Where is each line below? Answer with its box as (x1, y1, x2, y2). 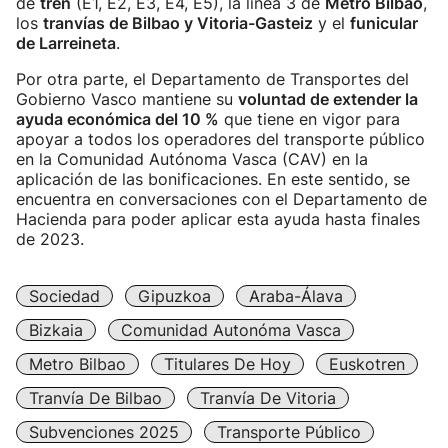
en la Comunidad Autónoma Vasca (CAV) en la (16, 149, 368, 169)
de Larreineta (16, 33, 116, 53)
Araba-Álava (249, 286, 343, 306)
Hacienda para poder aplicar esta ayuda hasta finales (16, 209, 420, 229)
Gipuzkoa (138, 286, 211, 306)
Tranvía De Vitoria (200, 388, 336, 408)
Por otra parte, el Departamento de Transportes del (16, 69, 409, 89)
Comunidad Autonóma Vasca (121, 320, 341, 340)
